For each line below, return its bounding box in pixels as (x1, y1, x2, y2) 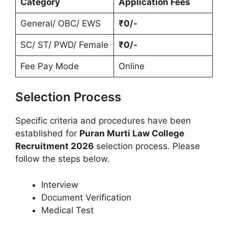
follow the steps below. (15, 154, 110, 164)
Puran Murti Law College (79, 128, 184, 138)
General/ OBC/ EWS (20, 18, 101, 28)
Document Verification (41, 192, 131, 203)
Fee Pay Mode (20, 61, 79, 71)
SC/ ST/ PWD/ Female (20, 39, 108, 50)
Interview (41, 179, 78, 190)
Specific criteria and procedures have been (15, 116, 191, 126)
